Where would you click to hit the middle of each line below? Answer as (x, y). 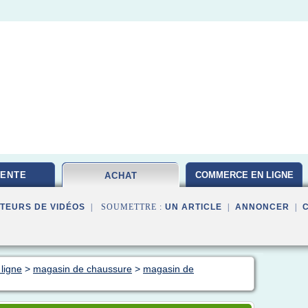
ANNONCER (262, 207)
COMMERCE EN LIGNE (244, 175)
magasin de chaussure (82, 269)
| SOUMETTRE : (125, 207)
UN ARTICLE (194, 207)
